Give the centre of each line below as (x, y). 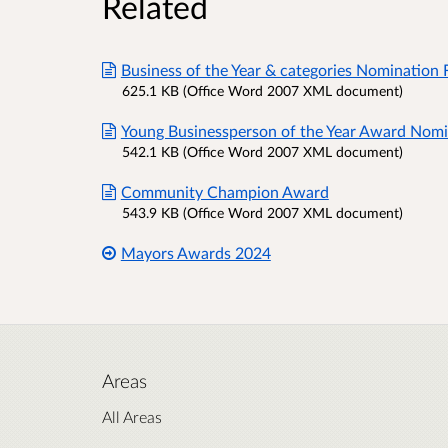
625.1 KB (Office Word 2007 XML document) (262, 90)
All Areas (132, 416)
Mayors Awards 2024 (195, 252)
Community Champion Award (224, 191)
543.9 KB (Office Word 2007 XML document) (262, 212)
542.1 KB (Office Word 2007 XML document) (262, 151)
